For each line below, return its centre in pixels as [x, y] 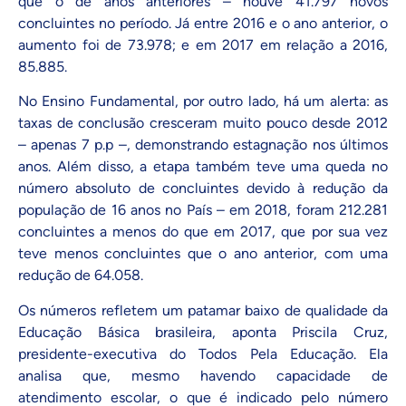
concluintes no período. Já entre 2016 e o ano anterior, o [203, 23]
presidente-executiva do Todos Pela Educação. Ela [203, 353]
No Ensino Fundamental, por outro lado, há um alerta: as [203, 101]
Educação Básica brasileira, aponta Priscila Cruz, [203, 332]
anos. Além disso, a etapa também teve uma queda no [203, 167]
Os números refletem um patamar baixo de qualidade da [203, 310]
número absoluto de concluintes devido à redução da [203, 188]
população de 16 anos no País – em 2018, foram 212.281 [203, 210]
